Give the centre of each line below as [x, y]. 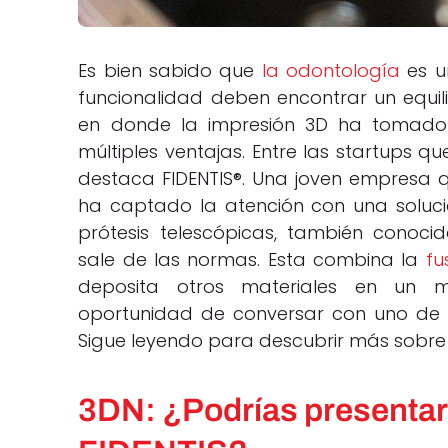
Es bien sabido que [170, 71]
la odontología [331, 71]
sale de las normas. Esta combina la [252, 260]
